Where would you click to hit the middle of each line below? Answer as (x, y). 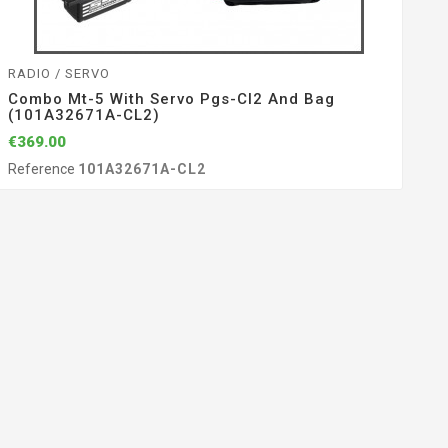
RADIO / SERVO (58, 74)
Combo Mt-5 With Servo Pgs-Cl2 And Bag (171, 99)
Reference (42, 169)
